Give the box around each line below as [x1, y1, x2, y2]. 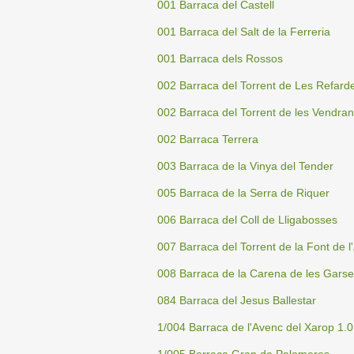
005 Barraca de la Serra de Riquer [157, 187, 330, 199]
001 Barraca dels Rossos [157, 53, 283, 65]
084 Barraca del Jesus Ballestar [157, 295, 316, 307]
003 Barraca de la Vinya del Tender [157, 160, 333, 172]
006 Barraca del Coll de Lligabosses [157, 214, 337, 226]
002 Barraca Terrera [157, 134, 258, 145]
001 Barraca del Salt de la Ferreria [157, 26, 330, 38]
